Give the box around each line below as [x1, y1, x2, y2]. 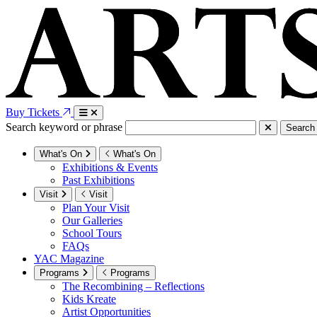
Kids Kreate [62, 292, 116, 305]
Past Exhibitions [62, 173, 134, 186]
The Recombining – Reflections [62, 279, 204, 292]
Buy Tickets [6, 105, 62, 118]
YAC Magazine [34, 252, 104, 265]
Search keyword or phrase [6, 120, 122, 133]
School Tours [62, 226, 122, 239]
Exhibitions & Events [62, 161, 158, 173]
